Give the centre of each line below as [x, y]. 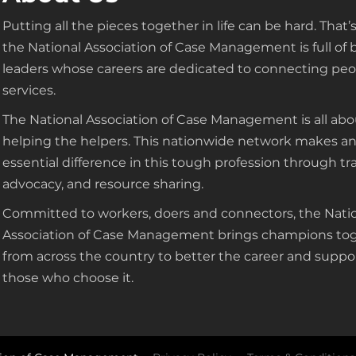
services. [29, 90]
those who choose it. [68, 277]
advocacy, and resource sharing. [103, 184]
